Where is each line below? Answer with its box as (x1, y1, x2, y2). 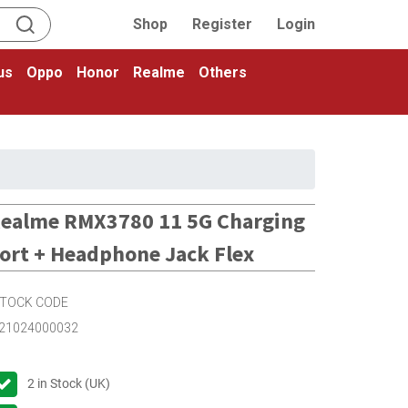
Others (199, 64, 247, 81)
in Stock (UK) (34, 375, 110, 391)
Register (192, 15, 252, 33)
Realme (133, 64, 185, 81)
